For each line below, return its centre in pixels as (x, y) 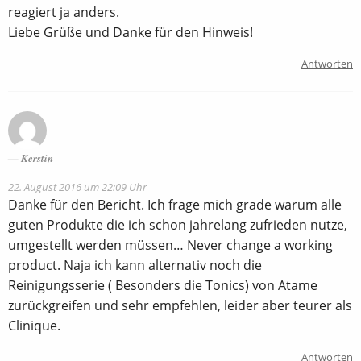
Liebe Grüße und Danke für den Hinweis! (131, 32)
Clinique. (34, 325)
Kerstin (37, 158)
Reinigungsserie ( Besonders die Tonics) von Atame (163, 285)
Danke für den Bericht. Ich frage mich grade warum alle (175, 204)
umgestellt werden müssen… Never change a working (170, 245)
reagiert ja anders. (64, 12)
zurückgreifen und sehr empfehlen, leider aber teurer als (180, 305)
